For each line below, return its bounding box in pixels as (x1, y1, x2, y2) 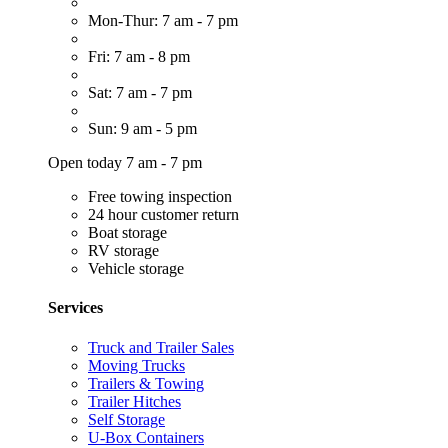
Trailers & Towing (88, 374, 204, 392)
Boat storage (88, 224, 167, 242)
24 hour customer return (88, 206, 239, 224)
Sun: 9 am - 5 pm (88, 120, 197, 138)
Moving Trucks (88, 356, 185, 374)
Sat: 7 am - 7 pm (88, 84, 192, 102)
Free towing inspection (88, 188, 232, 206)
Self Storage (88, 410, 165, 428)
